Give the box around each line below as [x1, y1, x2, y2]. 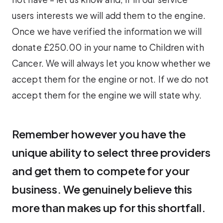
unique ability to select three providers [12, 145, 211, 159]
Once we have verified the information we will [12, 25, 202, 37]
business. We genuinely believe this [12, 182, 193, 196]
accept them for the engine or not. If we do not [12, 73, 209, 85]
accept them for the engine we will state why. [12, 89, 202, 101]
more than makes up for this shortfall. [12, 200, 208, 215]
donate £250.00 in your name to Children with [12, 41, 204, 53]
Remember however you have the [12, 126, 186, 141]
